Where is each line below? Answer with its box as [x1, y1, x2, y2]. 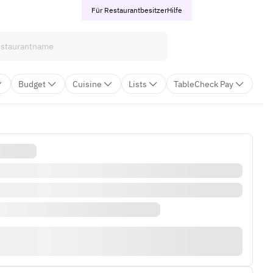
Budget [18, 78, 46, 90]
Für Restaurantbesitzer [91, 5, 167, 15]
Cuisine [73, 78, 102, 90]
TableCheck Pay [174, 78, 233, 90]
